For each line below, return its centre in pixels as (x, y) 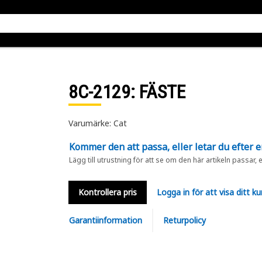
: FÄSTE (158, 92)
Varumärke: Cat (97, 123)
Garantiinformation (105, 220)
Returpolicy (184, 220)
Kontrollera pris (107, 192)
